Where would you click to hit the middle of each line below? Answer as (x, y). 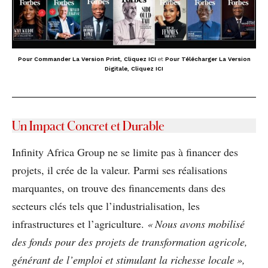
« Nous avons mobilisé (196, 223)
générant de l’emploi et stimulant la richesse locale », (129, 259)
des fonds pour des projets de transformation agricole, (130, 241)
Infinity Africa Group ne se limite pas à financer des (125, 152)
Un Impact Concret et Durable (88, 125)
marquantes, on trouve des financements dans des (119, 188)
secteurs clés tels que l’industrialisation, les (106, 205)
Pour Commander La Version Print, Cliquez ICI (88, 59)
